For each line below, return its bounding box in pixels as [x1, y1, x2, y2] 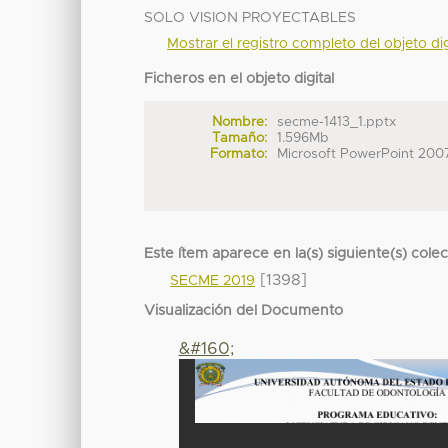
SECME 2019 [170, 274, 256, 289]
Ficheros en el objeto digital [144, 72, 335, 87]
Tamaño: [211, 131, 267, 146]
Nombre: [211, 115, 267, 130]
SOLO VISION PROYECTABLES [144, 11, 357, 26]
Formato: [209, 147, 267, 162]
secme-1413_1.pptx [277, 115, 397, 130]
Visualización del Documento [144, 304, 344, 319]
